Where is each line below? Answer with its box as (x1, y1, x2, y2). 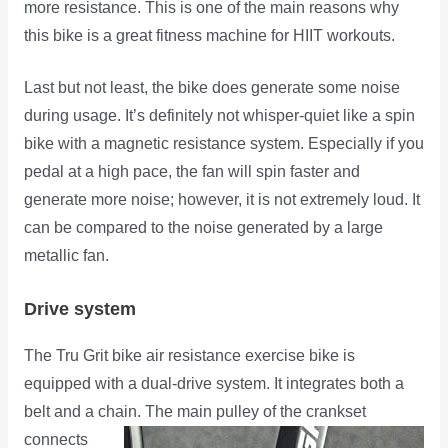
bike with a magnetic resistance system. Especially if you (23, 135, 424, 153)
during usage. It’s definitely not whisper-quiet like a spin (23, 107, 415, 125)
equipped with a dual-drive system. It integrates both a (23, 375, 404, 393)
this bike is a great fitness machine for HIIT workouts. (23, 26, 395, 44)
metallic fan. (23, 247, 109, 265)
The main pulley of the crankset (140, 403, 366, 421)
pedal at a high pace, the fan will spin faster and (23, 163, 360, 181)
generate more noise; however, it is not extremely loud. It (23, 191, 420, 209)
